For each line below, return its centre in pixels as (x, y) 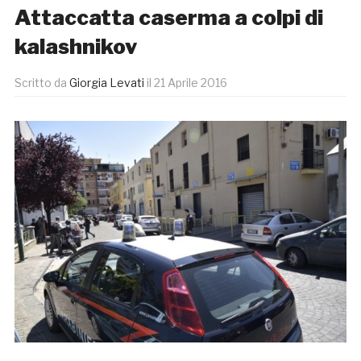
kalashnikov (75, 47)
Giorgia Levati (106, 83)
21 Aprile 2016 (190, 83)
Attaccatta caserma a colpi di (168, 18)
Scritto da (41, 83)
